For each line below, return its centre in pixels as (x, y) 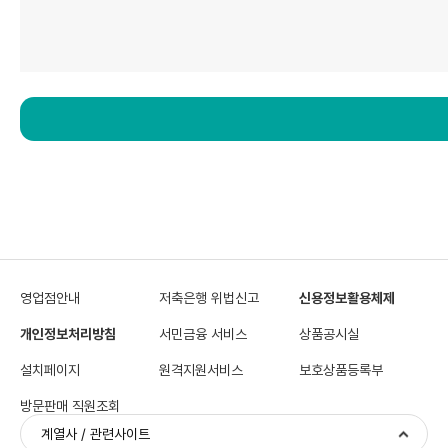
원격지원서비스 (201, 370)
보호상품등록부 (340, 370)
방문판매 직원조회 (70, 406)
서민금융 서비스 (203, 334)
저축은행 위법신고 (209, 298)
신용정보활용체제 (346, 298)
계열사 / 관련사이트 (95, 434)
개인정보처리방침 (68, 334)
